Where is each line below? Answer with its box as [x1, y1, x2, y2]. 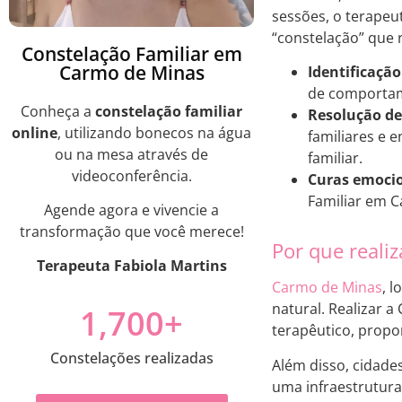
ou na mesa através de [55, 144, 208, 164]
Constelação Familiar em [21, 40, 242, 66]
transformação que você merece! [19, 221, 244, 241]
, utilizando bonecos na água [57, 122, 251, 143]
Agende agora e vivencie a [44, 199, 219, 220]
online [12, 122, 57, 143]
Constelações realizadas [49, 347, 214, 368]
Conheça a [21, 100, 95, 121]
